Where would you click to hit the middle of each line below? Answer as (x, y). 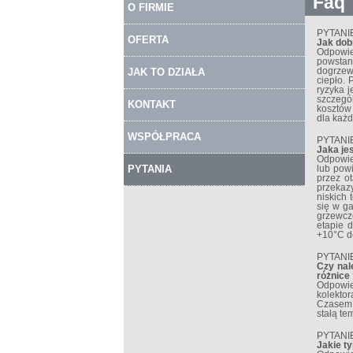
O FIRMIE (151, 7)
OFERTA (148, 40)
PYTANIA (150, 169)
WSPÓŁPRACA (164, 137)
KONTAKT (152, 104)
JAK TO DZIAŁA (166, 72)
